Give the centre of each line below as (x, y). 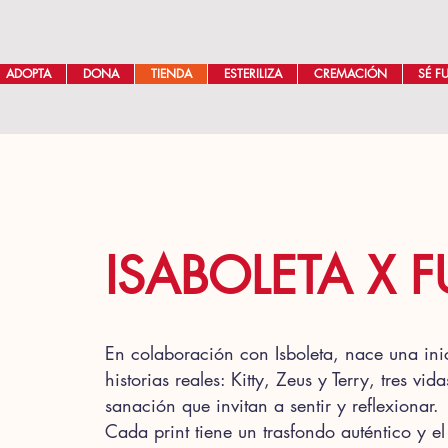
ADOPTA (28, 73)
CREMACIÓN (350, 73)
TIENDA (171, 73)
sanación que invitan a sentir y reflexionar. (271, 404)
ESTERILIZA (252, 73)
